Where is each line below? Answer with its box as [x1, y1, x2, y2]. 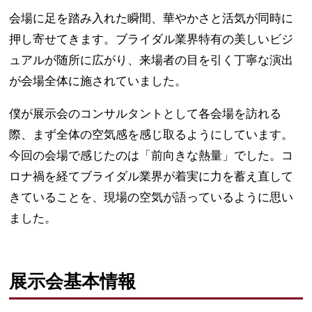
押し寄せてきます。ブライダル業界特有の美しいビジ [9, 32, 294, 46]
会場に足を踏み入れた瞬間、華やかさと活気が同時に [9, 11, 294, 25]
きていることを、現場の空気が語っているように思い [9, 190, 294, 204]
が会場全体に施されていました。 [9, 74, 187, 88]
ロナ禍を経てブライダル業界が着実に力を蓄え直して [9, 169, 294, 183]
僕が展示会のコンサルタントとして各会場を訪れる [9, 107, 282, 120]
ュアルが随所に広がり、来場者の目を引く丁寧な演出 [9, 53, 294, 67]
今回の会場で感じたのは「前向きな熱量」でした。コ [9, 148, 294, 162]
